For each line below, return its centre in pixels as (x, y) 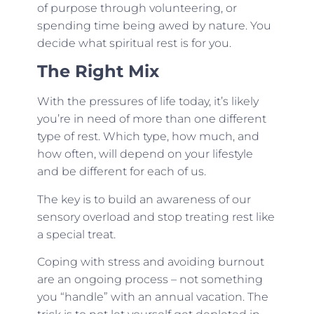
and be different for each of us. (121, 172)
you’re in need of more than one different (151, 119)
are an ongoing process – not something (150, 280)
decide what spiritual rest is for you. (134, 43)
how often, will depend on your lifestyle (145, 154)
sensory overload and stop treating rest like (156, 217)
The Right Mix (98, 71)
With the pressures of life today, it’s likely (148, 102)
